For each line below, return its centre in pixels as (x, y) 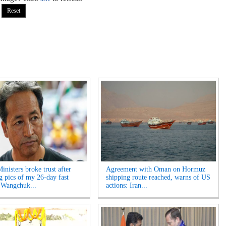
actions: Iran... (127, 185)
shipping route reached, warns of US (158, 177)
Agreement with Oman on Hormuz (156, 169)
